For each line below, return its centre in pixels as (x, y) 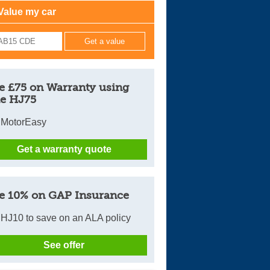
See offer (64, 245)
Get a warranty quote (64, 149)
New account (211, 67)
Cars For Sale (212, 16)
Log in (197, 42)
